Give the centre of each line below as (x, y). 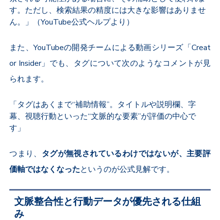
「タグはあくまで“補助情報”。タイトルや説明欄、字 (103, 105)
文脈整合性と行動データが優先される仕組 (108, 202)
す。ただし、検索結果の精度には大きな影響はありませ (108, 11)
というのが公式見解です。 (127, 170)
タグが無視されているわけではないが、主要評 (126, 154)
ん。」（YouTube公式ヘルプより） (72, 22)
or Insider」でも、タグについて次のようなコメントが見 (110, 64)
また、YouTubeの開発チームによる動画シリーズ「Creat (110, 48)
